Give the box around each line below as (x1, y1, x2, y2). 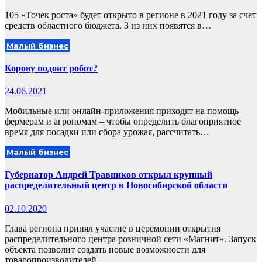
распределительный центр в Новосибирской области (5, 180, 227, 191)
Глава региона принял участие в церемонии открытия (5, 223, 220, 233)
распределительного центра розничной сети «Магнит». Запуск (5, 233, 256, 244)
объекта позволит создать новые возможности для (5, 244, 205, 254)
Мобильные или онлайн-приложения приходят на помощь (5, 106, 239, 116)
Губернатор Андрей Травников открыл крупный (5, 170, 212, 180)
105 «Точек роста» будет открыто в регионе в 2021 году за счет (5, 9, 256, 20)
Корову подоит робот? (5, 63, 98, 73)
